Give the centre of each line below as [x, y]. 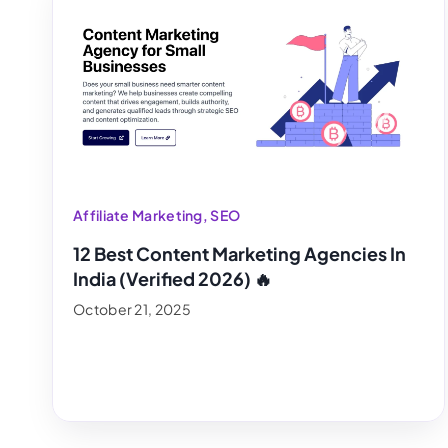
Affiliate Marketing [138, 215]
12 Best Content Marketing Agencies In [239, 254]
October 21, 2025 [132, 309]
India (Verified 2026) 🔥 [172, 279]
